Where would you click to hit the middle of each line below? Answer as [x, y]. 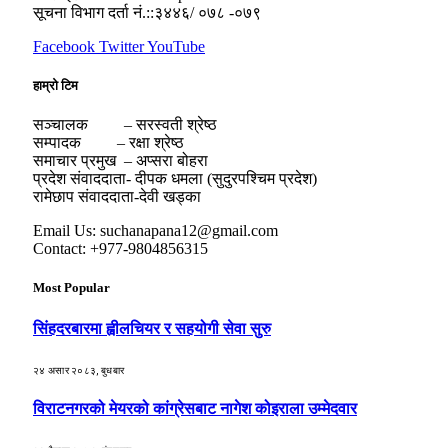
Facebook [64, 46]
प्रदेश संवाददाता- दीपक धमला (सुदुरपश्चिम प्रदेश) [175, 179]
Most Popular [71, 288]
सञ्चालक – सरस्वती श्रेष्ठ [125, 125]
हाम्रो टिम [55, 86]
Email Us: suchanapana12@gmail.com [155, 231]
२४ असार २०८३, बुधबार [79, 370]
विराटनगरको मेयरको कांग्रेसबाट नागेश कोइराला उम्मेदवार [195, 409]
